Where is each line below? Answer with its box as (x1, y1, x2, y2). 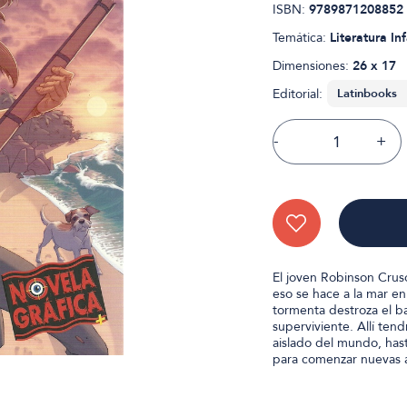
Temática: (272, 29, 330, 46)
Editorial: (272, 85, 323, 103)
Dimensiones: (272, 57, 352, 74)
